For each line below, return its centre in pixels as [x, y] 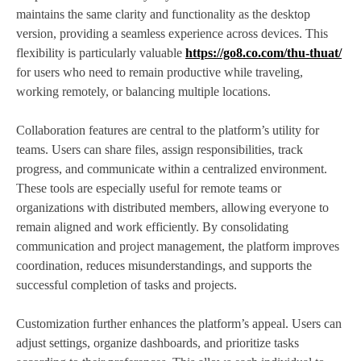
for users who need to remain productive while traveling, [160, 73]
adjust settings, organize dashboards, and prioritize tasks [158, 343]
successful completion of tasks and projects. [127, 285]
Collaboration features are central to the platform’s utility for [168, 131]
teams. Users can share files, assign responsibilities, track [160, 150]
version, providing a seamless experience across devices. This [172, 34]
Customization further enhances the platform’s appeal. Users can [179, 324]
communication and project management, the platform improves [178, 247]
